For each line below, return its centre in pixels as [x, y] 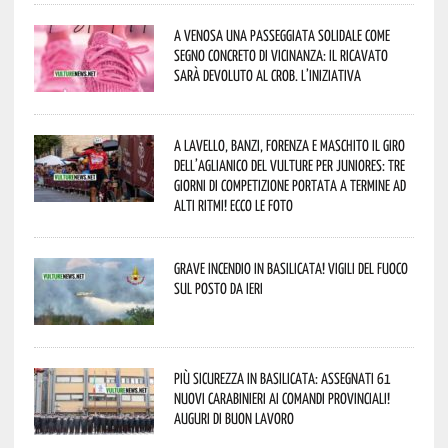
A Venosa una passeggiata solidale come [281, 34]
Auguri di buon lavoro [233, 417]
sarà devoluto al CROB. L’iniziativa [267, 74]
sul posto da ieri [218, 287]
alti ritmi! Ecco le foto [233, 204]
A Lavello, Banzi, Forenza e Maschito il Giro [289, 144]
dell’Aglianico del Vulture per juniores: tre [289, 164]
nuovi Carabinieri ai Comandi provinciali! [281, 397]
